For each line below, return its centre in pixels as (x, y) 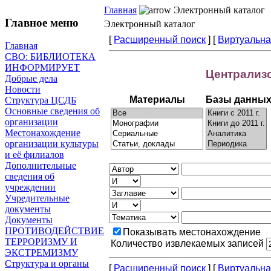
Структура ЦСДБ (41, 100)
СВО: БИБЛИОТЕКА (50, 57)
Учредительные (37, 198)
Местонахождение (43, 133)
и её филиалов (34, 155)
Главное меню (42, 22)
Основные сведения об (52, 111)
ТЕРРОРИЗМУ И (41, 242)
